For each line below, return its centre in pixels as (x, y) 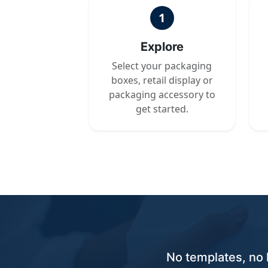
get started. (162, 109)
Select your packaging (162, 66)
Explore (162, 47)
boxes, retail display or (162, 80)
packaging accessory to (162, 95)
